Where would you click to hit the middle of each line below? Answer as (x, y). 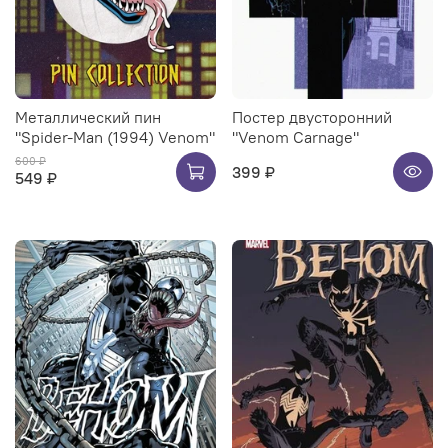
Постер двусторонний (312, 117)
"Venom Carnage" (295, 137)
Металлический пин (88, 117)
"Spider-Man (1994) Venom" (115, 137)
